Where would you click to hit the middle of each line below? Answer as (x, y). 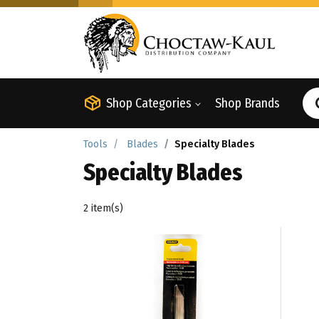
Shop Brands (247, 103)
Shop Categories (149, 103)
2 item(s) (103, 208)
